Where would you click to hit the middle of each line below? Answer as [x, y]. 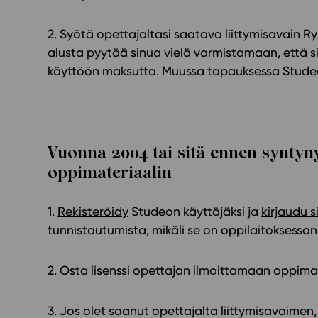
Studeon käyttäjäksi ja [195, 212]
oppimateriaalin [110, 173]
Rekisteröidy [93, 212]
